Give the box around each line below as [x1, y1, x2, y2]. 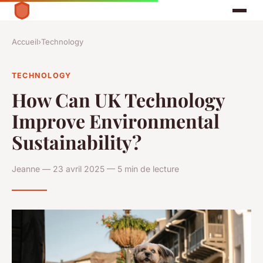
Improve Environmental [12, 107, 220, 133]
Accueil [12, 37, 38, 47]
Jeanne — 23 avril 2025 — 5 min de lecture [12, 163, 179, 174]
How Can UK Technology [12, 86, 225, 112]
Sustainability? [12, 129, 141, 154]
